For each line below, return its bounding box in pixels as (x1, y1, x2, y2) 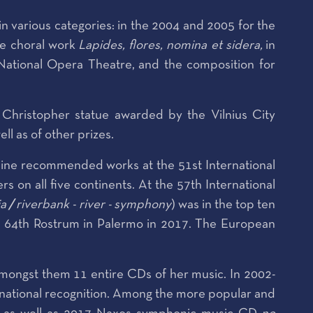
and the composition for (138, 59, 276, 71)
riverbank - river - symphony (16, 199, 171, 211)
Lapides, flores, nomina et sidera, (78, 40, 266, 52)
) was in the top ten (170, 199, 276, 211)
